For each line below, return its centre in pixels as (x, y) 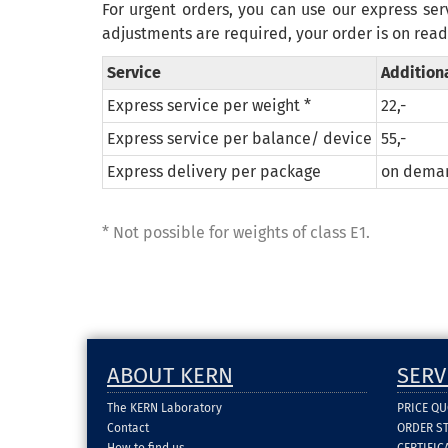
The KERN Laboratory (164, 408)
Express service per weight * (209, 105)
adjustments (147, 33)
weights (260, 232)
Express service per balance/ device (239, 138)
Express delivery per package (214, 171)
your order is (342, 33)
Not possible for (171, 232)
